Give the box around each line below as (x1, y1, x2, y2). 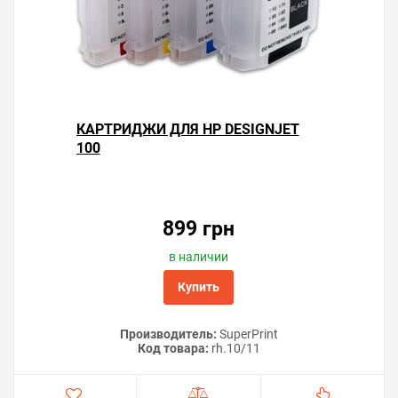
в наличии (169, 250, 229, 264)
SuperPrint (217, 327, 278, 341)
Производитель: (120, 327, 217, 341)
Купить (178, 280, 220, 294)
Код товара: (138, 341, 209, 355)
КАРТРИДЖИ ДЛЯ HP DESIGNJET (76, 121, 299, 138)
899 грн (163, 217, 235, 241)
